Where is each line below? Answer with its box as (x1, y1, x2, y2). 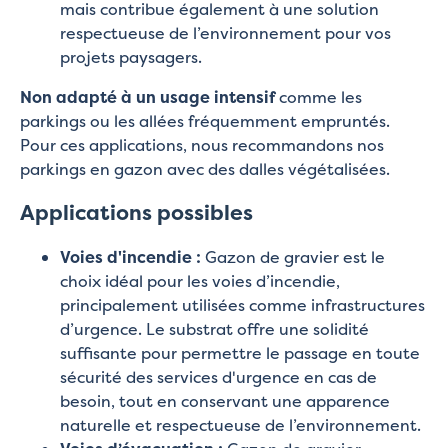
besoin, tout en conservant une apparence (60, 389, 390, 412)
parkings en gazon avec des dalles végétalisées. (20, 158, 390, 181)
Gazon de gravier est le (201, 245, 385, 268)
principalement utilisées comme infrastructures (60, 293, 425, 316)
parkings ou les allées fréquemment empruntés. (20, 110, 390, 133)
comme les (275, 86, 362, 109)
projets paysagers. (60, 46, 202, 69)
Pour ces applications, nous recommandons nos (20, 134, 384, 157)
